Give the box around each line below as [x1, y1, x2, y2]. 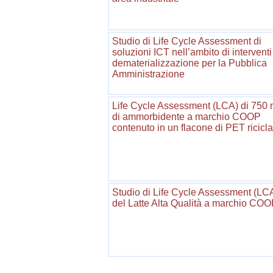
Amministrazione [112, 69, 185, 79]
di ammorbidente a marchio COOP [112, 112, 261, 122]
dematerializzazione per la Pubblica [112, 58, 267, 68]
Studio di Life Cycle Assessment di [112, 36, 261, 46]
